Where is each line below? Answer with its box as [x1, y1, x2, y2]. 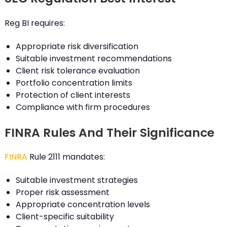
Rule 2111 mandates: [27, 151, 105, 163]
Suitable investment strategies [15, 174, 138, 186]
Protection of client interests [15, 89, 130, 101]
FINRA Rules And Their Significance [4, 124, 214, 141]
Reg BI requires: [4, 17, 65, 29]
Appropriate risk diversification [15, 40, 138, 52]
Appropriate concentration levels [15, 199, 150, 211]
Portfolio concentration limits [15, 77, 132, 89]
